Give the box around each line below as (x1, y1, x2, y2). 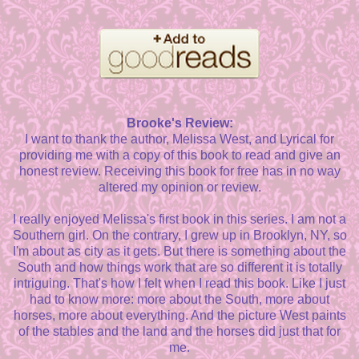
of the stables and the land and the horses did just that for (18, 325, 341, 339)
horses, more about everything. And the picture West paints (13, 309, 346, 323)
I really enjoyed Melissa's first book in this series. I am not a (13, 212, 346, 227)
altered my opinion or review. (98, 180, 261, 195)
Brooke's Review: (126, 116, 233, 131)
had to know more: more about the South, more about (30, 292, 329, 307)
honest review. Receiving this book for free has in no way (18, 164, 341, 179)
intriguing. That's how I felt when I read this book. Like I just (14, 276, 345, 291)
